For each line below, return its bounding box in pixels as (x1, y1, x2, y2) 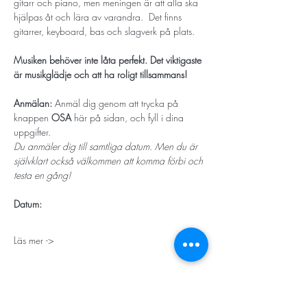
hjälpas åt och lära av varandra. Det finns (14, 10, 184, 23)
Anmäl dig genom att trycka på (55, 97, 181, 110)
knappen (14, 111, 51, 124)
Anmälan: (14, 97, 55, 110)
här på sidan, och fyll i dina (71, 111, 186, 124)
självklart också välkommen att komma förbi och (14, 154, 206, 167)
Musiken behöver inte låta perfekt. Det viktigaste (14, 53, 204, 66)
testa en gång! (14, 169, 73, 182)
